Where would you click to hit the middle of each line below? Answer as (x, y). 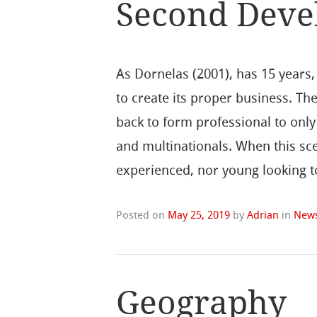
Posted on (142, 215)
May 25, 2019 (199, 215)
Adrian (263, 215)
